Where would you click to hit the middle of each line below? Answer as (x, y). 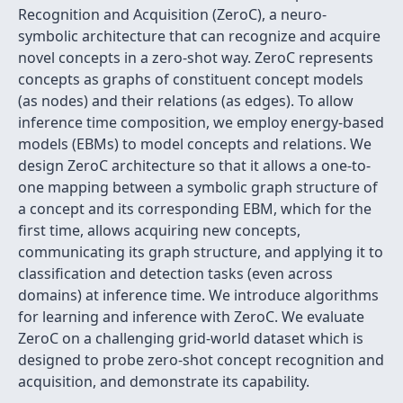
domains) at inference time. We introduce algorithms (198, 295)
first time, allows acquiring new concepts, (159, 230)
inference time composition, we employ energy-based (201, 122)
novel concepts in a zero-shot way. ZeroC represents (196, 58)
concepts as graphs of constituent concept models (191, 79)
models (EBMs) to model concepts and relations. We (195, 144)
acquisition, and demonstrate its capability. (164, 381)
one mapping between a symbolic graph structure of (198, 187)
